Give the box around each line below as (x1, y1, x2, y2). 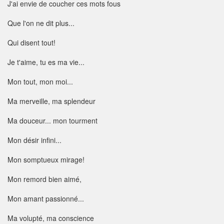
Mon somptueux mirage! (7, 154, 84, 165)
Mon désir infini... (7, 135, 61, 145)
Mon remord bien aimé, (7, 174, 81, 184)
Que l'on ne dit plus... (7, 18, 74, 28)
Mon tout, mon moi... (7, 76, 73, 87)
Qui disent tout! (7, 37, 55, 48)
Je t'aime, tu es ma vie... (7, 57, 84, 67)
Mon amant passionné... (7, 193, 84, 204)
